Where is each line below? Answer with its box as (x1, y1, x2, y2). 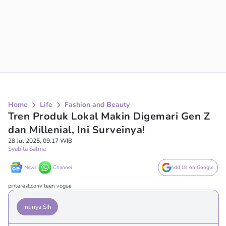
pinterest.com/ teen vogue (8, 182, 72, 190)
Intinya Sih (23, 203, 51, 211)
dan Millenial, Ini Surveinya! (8, 123, 145, 137)
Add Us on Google (171, 164, 213, 171)
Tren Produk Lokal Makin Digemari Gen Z (8, 109, 210, 123)
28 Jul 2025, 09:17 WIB (8, 137, 72, 145)
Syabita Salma (8, 145, 46, 153)
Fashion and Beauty (65, 100, 130, 109)
